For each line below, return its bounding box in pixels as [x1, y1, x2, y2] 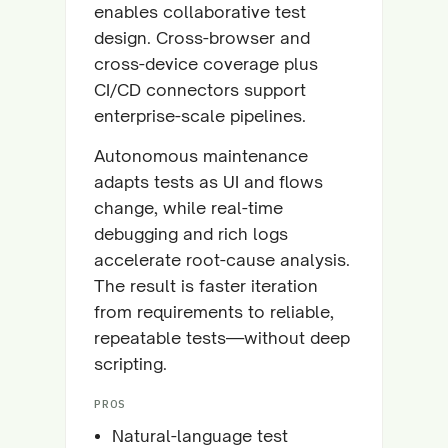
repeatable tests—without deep [94, 327, 350, 348]
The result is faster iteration [94, 275, 318, 296]
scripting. [94, 353, 167, 374]
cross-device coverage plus [94, 53, 318, 74]
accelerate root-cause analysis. [94, 249, 350, 270]
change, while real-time [94, 197, 283, 218]
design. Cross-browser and [94, 27, 310, 48]
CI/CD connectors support [94, 79, 306, 100]
